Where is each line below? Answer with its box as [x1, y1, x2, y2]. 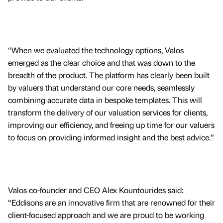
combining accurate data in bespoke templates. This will [8, 94, 202, 105]
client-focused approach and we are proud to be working [8, 210, 204, 221]
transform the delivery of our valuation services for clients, [8, 107, 208, 117]
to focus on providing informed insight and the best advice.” [8, 131, 214, 142]
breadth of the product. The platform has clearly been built [8, 69, 210, 80]
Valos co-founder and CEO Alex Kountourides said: [8, 185, 183, 196]
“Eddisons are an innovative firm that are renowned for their [8, 197, 215, 208]
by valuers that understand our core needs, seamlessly [8, 82, 195, 93]
